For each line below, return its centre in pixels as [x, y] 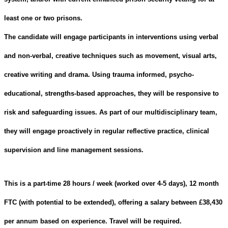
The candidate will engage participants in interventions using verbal [111, 37]
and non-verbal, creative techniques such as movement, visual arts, [110, 56]
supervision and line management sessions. [74, 150]
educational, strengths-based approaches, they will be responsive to [111, 94]
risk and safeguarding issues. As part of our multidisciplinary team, [111, 112]
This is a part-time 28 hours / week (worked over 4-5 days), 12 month [111, 184]
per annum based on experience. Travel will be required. [93, 221]
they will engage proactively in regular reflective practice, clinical [107, 131]
